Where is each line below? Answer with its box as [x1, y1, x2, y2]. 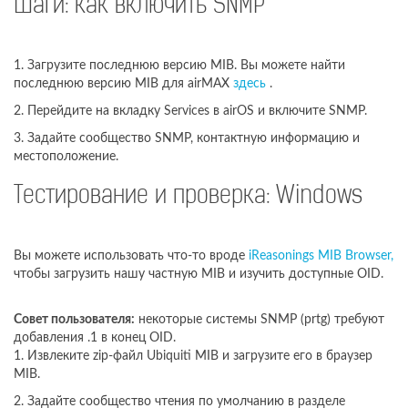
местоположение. [14, 149, 118, 163]
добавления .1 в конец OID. [14, 331, 176, 344]
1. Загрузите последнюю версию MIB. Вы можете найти [14, 58, 345, 72]
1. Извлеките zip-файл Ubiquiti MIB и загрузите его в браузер [14, 349, 372, 362]
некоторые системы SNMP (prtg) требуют [135, 312, 384, 326]
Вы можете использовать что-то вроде [14, 249, 249, 262]
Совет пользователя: [14, 312, 135, 326]
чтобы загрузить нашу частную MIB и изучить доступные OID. [14, 267, 391, 280]
